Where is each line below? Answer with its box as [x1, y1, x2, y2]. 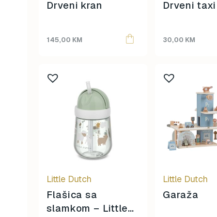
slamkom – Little [46, 202, 128, 215]
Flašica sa [46, 188, 97, 201]
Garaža [163, 188, 199, 201]
